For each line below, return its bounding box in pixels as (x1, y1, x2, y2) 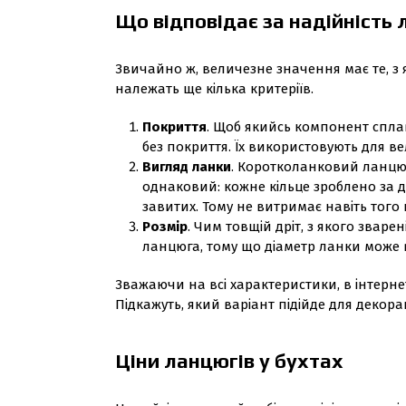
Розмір (142, 218, 188, 235)
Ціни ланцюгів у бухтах (115, 349, 343, 372)
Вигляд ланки (142, 159, 231, 175)
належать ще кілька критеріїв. (115, 81, 314, 97)
